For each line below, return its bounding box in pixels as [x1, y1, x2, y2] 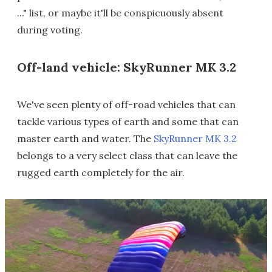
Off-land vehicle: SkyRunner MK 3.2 [17, 59, 236, 75]
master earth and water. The [17, 132, 154, 145]
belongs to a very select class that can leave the [17, 149, 237, 162]
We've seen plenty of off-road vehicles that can [17, 98, 236, 111]
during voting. [17, 24, 83, 36]
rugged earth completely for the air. [17, 166, 185, 179]
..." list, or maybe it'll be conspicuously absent [17, 7, 223, 19]
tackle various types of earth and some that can [17, 115, 239, 128]
